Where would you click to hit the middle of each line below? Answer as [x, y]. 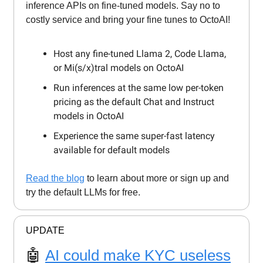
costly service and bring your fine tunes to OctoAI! [128, 20]
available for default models [112, 150]
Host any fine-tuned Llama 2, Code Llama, [140, 54]
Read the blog [55, 178]
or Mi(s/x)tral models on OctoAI [119, 68]
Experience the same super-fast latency [134, 136]
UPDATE [45, 231]
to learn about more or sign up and [157, 178]
